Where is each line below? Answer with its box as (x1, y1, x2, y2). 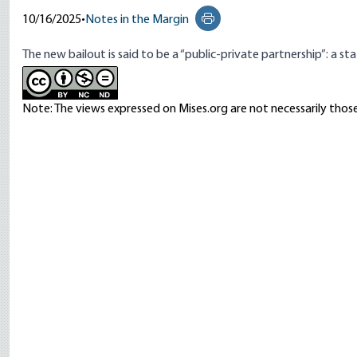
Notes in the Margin (85, 14, 189, 26)
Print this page (206, 20, 284, 33)
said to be (118, 49, 172, 61)
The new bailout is (22, 49, 118, 61)
